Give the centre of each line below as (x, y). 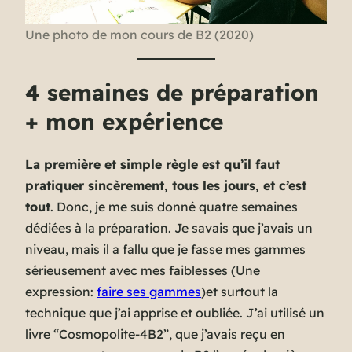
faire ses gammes (149, 292)
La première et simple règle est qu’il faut (152, 165)
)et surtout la (240, 292)
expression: (61, 292)
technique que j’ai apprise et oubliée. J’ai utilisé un (175, 313)
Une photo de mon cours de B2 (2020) (139, 34)
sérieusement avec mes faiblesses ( (130, 271)
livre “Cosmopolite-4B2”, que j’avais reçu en (155, 334)
